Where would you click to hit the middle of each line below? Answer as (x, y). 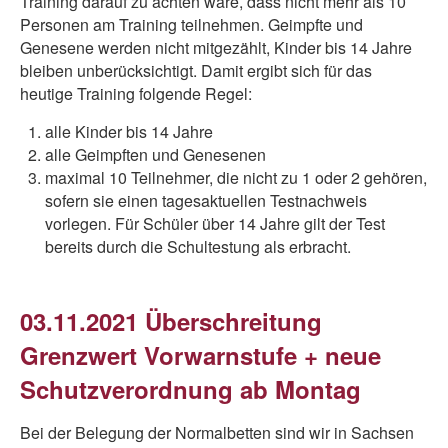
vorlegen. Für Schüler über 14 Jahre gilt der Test (215, 223)
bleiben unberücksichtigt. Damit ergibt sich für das (196, 70)
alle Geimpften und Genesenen (155, 154)
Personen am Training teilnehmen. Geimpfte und (191, 24)
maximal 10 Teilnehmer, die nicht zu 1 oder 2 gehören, (236, 177)
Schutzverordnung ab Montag (190, 389)
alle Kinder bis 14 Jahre (131, 131)
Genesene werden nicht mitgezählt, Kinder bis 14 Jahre (216, 47)
